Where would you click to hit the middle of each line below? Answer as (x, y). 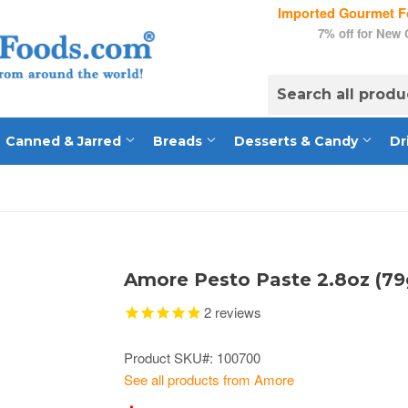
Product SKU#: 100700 (192, 358)
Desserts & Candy (298, 141)
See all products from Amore (209, 380)
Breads (179, 141)
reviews (236, 311)
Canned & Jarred (65, 141)
